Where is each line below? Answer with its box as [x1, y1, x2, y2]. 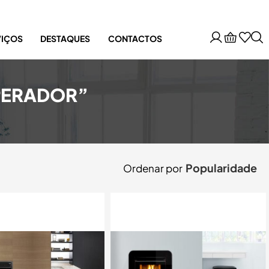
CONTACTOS [107, 33, 162, 44]
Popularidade [186, 162, 257, 175]
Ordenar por [123, 162, 183, 175]
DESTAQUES [40, 33, 91, 44]
